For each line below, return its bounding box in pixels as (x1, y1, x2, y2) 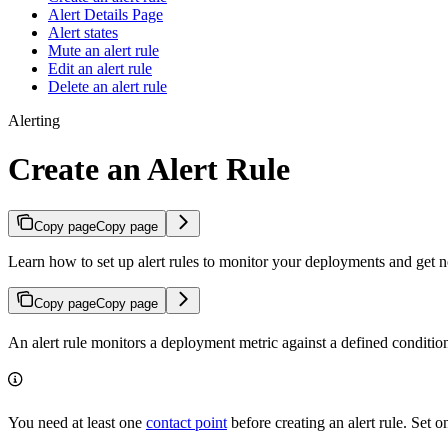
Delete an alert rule (48, 78, 167, 95)
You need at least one (8, 413, 146, 431)
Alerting (8, 112, 60, 129)
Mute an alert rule (48, 42, 159, 59)
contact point (146, 413, 227, 431)
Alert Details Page (48, 6, 163, 23)
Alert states (48, 24, 118, 41)
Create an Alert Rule (8, 151, 290, 188)
